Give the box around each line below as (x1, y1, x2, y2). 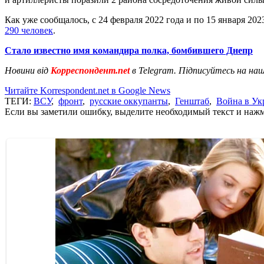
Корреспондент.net (48, 65, 132, 75)
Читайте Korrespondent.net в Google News (5, 85, 170, 95)
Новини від (5, 65, 48, 75)
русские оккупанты (90, 95, 168, 106)
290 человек (5, 25, 53, 35)
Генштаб (175, 95, 209, 106)
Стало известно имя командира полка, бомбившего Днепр (5, 45, 253, 55)
